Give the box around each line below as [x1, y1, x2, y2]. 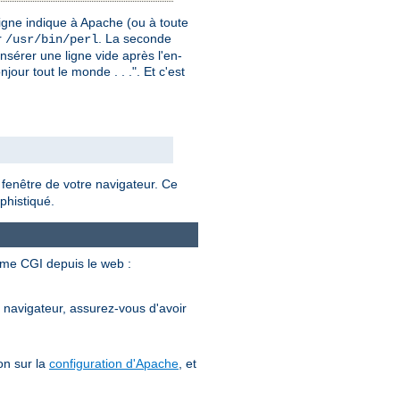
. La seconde [98, 30, 171, 46]
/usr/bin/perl [5, 31, 98, 46]
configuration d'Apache [49, 355, 179, 371]
